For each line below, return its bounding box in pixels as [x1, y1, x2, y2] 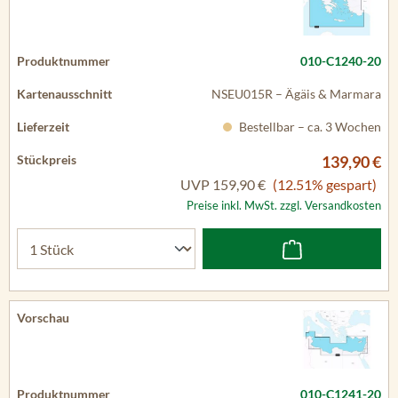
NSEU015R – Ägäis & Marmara [211, 86, 381, 101]
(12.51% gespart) [273, 176, 377, 193]
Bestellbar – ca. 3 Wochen [236, 119, 381, 134]
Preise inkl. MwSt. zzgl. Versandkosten [187, 198, 381, 212]
